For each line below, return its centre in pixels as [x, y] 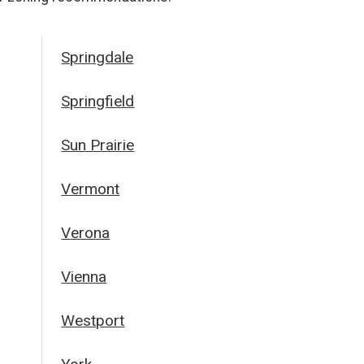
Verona [86, 233]
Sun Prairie [98, 145]
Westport [93, 321]
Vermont [91, 189]
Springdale [97, 57]
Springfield [98, 101]
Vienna [84, 277]
